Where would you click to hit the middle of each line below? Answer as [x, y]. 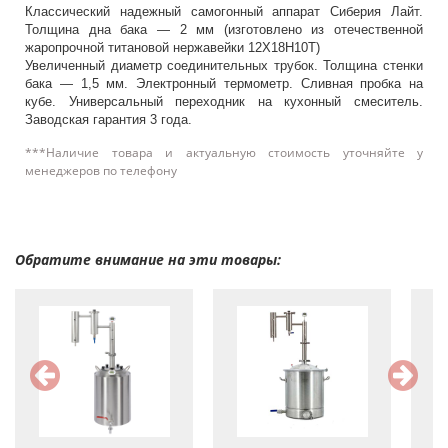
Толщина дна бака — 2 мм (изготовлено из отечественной [224, 29]
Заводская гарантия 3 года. [108, 119]
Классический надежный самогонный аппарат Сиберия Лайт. [224, 11]
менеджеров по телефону [101, 170]
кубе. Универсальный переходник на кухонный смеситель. [224, 101]
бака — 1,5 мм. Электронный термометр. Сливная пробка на [224, 83]
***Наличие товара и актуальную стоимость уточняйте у [224, 152]
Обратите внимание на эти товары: [148, 259]
